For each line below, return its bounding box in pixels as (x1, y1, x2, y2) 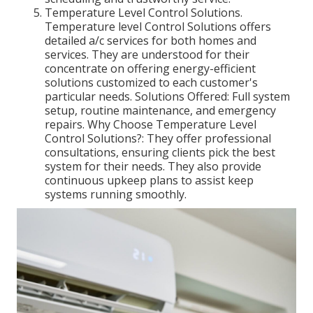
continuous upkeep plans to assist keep (45, 173, 254, 189)
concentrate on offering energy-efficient (45, 61, 256, 77)
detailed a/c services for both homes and (45, 33, 256, 49)
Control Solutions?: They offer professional (45, 131, 271, 147)
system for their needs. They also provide (45, 159, 261, 175)
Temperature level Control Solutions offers (45, 19, 271, 35)
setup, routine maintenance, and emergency (45, 103, 276, 119)
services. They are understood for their (45, 47, 249, 63)
